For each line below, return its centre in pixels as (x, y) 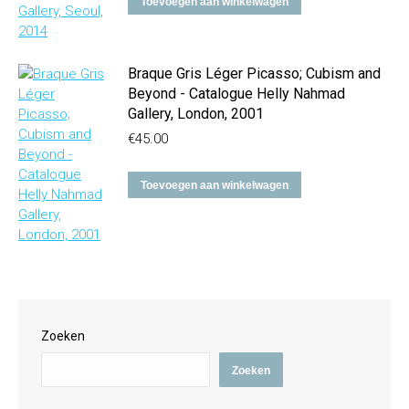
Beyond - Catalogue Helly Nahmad (236, 94)
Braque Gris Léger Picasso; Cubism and (254, 73)
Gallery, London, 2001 (196, 114)
